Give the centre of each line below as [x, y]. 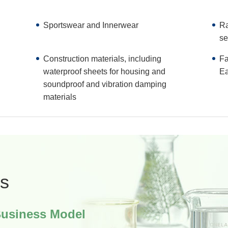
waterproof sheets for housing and [105, 72]
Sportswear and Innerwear [91, 25]
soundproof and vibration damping [105, 84]
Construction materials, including [103, 59]
